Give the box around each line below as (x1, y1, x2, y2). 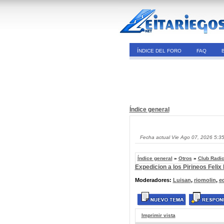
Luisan (172, 177, 191, 183)
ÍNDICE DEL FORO (136, 48, 181, 53)
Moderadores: (134, 177, 173, 183)
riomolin (193, 177, 216, 183)
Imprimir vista (141, 212, 175, 218)
